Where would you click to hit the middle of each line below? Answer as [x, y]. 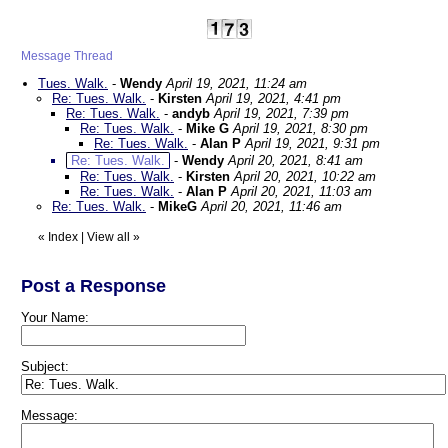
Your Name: [55, 317]
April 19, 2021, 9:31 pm [312, 143]
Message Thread [67, 56]
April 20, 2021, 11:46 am [271, 206]
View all [108, 237]
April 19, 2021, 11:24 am [236, 83]
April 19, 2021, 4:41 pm [273, 98]
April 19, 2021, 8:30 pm [300, 128]
